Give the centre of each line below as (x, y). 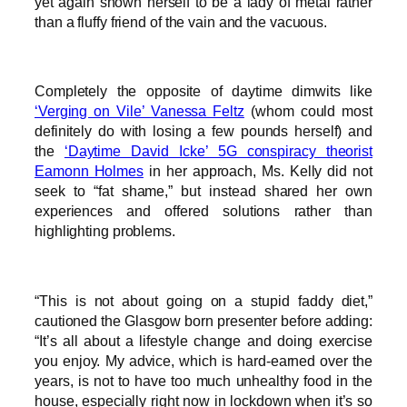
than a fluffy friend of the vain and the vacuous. (181, 21)
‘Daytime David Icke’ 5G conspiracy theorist (218, 151)
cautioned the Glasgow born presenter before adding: (203, 320)
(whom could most (308, 111)
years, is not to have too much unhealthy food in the (203, 380)
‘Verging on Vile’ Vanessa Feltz (139, 111)
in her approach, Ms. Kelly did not (258, 171)
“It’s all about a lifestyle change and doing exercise (203, 340)
